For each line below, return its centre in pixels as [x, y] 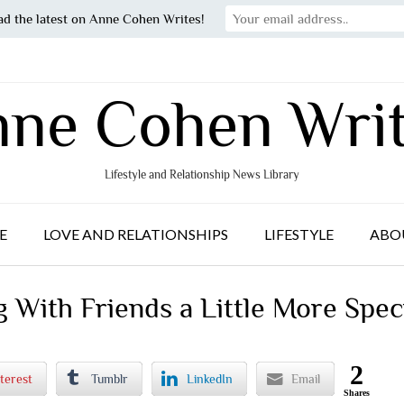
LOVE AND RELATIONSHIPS [136, 234]
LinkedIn [210, 378]
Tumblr [110, 378]
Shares [357, 392]
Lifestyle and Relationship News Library [202, 174]
